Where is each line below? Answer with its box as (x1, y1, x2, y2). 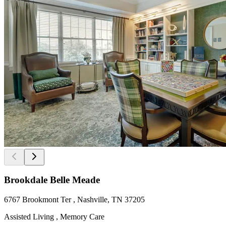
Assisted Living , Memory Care (4, 212, 104, 221)
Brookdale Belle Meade (4, 175, 100, 186)
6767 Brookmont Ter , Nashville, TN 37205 (4, 195, 145, 204)
